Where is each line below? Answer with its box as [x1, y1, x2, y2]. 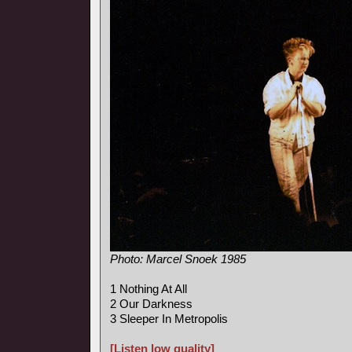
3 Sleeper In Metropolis [110, 312, 228, 325]
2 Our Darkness [110, 297, 192, 310]
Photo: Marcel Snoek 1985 [110, 252, 246, 266]
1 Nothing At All [110, 282, 187, 295]
